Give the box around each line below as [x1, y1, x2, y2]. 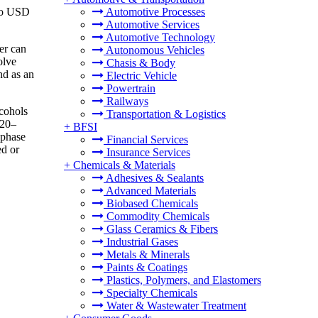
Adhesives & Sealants [104, 172, 204, 184]
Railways [104, 95, 148, 107]
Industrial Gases [104, 236, 178, 248]
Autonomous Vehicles [104, 44, 204, 56]
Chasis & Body [104, 57, 175, 69]
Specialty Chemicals [104, 287, 197, 299]
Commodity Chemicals [104, 210, 209, 222]
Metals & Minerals [104, 248, 190, 261]
